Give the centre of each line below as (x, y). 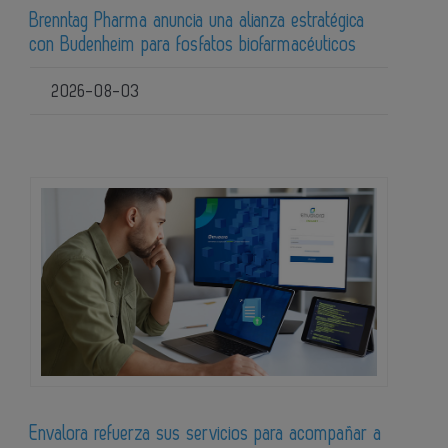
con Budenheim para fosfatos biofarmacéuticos (193, 44)
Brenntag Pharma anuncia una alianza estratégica (197, 20)
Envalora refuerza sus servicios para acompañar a (206, 433)
